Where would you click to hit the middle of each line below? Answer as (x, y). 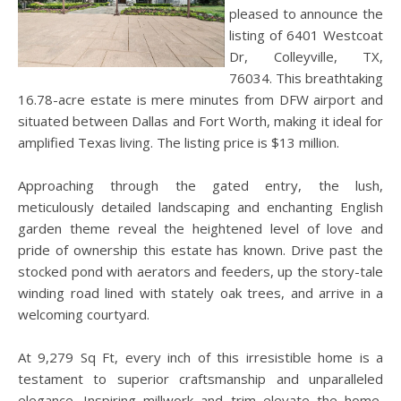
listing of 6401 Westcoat (306, 35)
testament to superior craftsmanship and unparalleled (200, 379)
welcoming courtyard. (84, 314)
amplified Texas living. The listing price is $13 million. (179, 142)
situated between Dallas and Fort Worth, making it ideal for (200, 121)
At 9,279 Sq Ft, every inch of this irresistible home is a (200, 357)
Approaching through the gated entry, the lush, (200, 185)
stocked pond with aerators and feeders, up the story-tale (200, 271)
